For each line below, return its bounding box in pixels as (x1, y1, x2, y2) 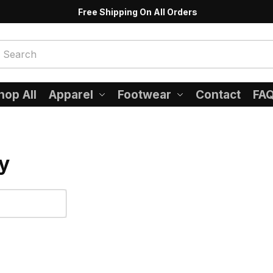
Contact (196, 87, 241, 102)
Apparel (49, 87, 94, 102)
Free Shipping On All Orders (77, 6, 197, 17)
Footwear (118, 87, 172, 102)
